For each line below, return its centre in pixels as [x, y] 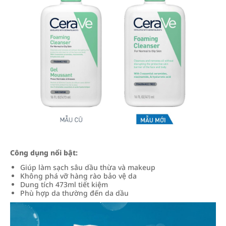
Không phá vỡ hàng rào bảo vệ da [78, 176]
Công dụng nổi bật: [44, 153]
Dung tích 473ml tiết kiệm [64, 184]
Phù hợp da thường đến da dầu [74, 193]
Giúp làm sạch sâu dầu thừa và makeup [88, 167]
